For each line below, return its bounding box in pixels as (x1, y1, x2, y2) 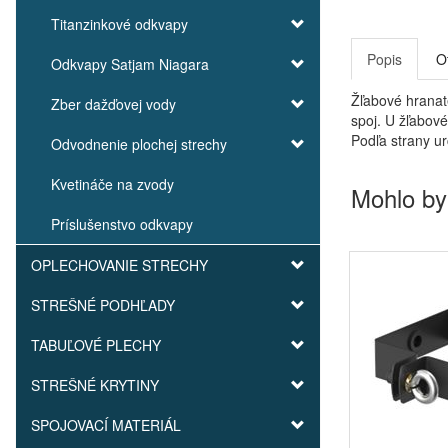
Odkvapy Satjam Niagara (51, 54, 209, 74)
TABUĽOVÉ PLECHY (31, 335, 161, 355)
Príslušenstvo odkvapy (51, 214, 193, 234)
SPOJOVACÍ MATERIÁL (31, 415, 181, 435)
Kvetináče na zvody (51, 174, 174, 194)
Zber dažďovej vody (51, 94, 176, 114)
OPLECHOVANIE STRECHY (31, 255, 208, 275)
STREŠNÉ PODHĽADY (31, 295, 175, 315)
